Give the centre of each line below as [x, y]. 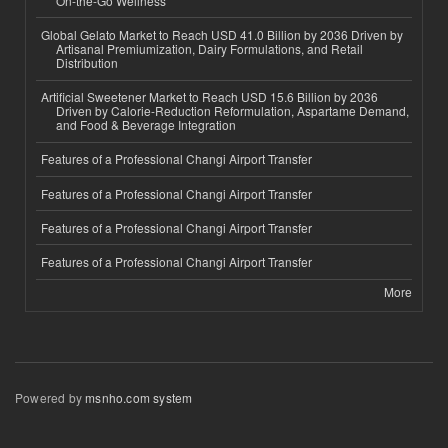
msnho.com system [139, 397]
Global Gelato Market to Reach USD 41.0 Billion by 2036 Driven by [222, 35]
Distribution [87, 63]
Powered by [50, 397]
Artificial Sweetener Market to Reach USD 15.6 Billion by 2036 [209, 97]
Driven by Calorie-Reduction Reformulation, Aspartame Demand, [232, 111]
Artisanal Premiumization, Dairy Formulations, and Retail [209, 49]
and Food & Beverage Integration [146, 125]
